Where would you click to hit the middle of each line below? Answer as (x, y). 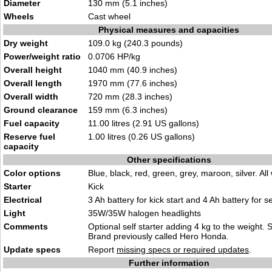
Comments (26, 226)
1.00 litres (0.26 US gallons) (141, 137)
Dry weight (26, 43)
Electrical (23, 200)
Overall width (31, 97)
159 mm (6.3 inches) (128, 110)
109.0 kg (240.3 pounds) (135, 43)
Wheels (19, 16)
